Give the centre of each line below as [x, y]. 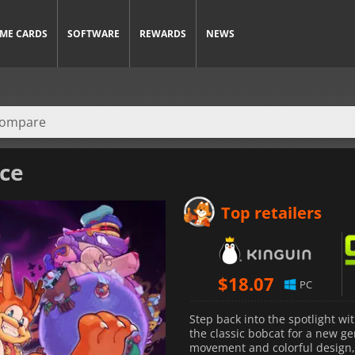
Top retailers [271, 212]
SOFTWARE [94, 34]
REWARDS [163, 34]
